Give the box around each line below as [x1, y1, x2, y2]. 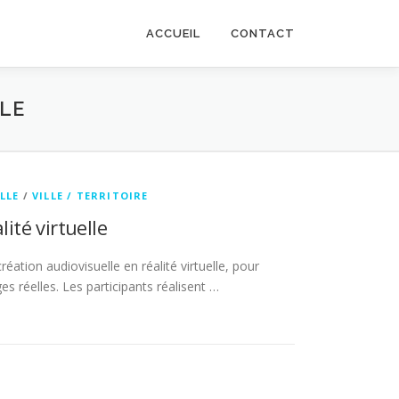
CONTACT [231, 27, 295, 40]
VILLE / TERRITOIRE [32, 189, 149, 202]
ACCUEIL [146, 27, 200, 40]
